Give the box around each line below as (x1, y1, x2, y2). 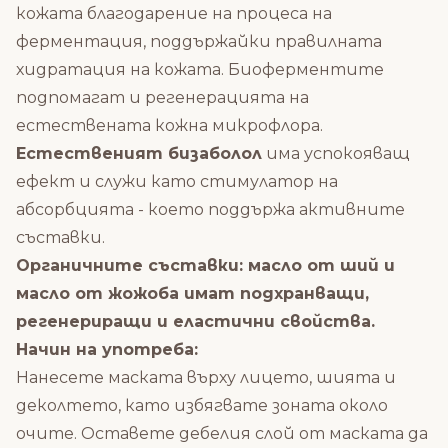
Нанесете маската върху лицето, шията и (16, 368, 396, 388)
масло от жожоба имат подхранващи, (16, 284, 369, 304)
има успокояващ (262, 144, 410, 164)
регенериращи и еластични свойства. (16, 312, 375, 332)
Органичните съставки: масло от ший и (16, 256, 395, 276)
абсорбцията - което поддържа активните (16, 200, 405, 220)
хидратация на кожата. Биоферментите (16, 60, 384, 80)
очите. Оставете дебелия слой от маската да (16, 424, 428, 444)
